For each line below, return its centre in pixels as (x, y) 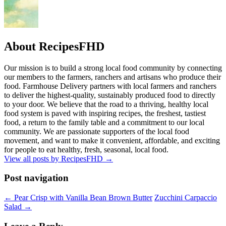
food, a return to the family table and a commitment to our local (104, 122)
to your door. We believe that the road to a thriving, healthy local (106, 104)
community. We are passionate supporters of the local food (97, 131)
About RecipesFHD (54, 46)
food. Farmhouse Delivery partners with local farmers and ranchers (110, 86)
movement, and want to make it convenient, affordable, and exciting (112, 140)
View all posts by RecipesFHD (54, 158)
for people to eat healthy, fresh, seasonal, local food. (86, 149)
